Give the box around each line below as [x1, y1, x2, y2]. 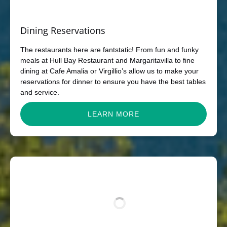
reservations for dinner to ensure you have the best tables [20, 77, 206, 86]
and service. [20, 88, 59, 96]
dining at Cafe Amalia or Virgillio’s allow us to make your [20, 66, 199, 75]
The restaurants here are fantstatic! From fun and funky [20, 45, 199, 54]
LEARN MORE [88, 109, 139, 118]
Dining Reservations [20, 24, 105, 36]
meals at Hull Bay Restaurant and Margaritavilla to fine [20, 56, 195, 64]
